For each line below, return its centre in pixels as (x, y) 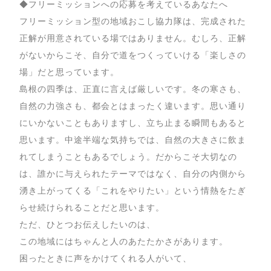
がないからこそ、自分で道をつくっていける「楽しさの (133, 55)
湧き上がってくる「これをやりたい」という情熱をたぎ (133, 191)
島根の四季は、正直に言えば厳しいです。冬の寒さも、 (133, 89)
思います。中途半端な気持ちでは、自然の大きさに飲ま (133, 140)
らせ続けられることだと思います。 (92, 207)
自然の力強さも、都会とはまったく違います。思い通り (133, 106)
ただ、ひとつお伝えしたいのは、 (88, 224)
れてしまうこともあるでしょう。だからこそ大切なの (128, 157)
